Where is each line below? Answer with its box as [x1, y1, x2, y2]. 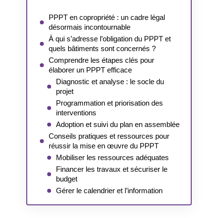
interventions [56, 108, 96, 117]
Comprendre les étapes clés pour [49, 55, 154, 64]
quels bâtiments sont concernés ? [49, 44, 156, 53]
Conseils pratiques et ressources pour [49, 131, 169, 140]
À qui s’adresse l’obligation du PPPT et [49, 34, 171, 43]
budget [56, 174, 77, 183]
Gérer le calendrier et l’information [56, 186, 163, 195]
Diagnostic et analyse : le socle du [56, 77, 164, 86]
